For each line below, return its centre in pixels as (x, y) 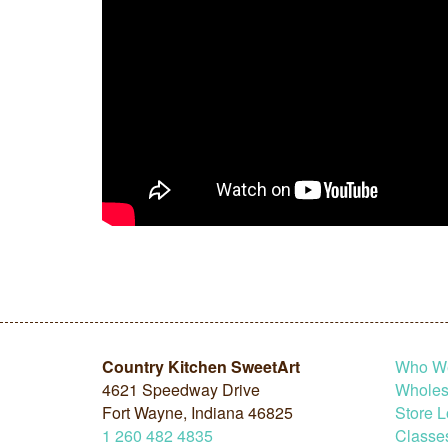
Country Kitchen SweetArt (201, 367)
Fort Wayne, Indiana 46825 (197, 413)
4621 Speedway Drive (181, 390)
